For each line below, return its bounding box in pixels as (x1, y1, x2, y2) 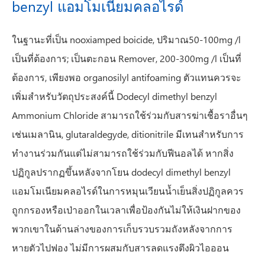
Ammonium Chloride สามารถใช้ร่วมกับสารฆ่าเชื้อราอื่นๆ (12, 109, 248, 121)
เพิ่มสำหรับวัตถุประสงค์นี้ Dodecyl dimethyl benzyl (12, 90, 217, 102)
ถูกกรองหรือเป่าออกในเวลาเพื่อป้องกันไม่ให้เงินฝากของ (12, 203, 241, 216)
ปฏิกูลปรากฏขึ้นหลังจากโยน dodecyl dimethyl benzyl (12, 166, 231, 178)
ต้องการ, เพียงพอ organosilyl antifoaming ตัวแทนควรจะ (12, 71, 241, 83)
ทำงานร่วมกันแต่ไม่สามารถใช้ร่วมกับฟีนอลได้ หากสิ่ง (12, 147, 234, 159)
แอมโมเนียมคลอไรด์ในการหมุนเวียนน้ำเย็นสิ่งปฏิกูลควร (12, 185, 244, 197)
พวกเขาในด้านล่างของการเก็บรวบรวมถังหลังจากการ (12, 222, 232, 235)
